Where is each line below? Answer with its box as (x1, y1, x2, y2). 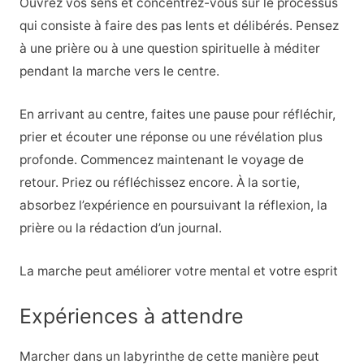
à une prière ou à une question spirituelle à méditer (19, 41, 320, 57)
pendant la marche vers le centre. (19, 63, 219, 80)
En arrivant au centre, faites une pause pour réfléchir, (19, 106, 336, 123)
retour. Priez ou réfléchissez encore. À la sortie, (19, 175, 300, 191)
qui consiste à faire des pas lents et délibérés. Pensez (19, 18, 339, 34)
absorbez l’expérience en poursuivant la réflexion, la (19, 197, 327, 214)
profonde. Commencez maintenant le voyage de (19, 152, 304, 168)
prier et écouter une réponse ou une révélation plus (19, 129, 323, 145)
